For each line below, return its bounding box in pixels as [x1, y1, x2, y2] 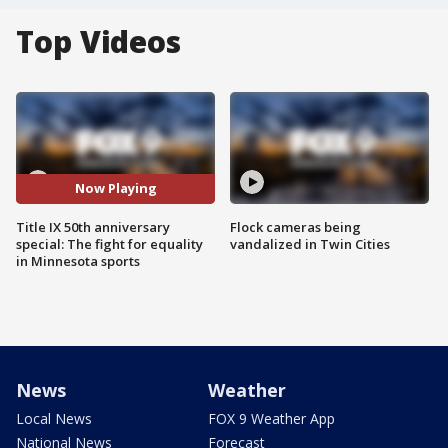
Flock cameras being [230, 217, 361, 236]
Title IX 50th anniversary [16, 217, 170, 236]
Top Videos [16, 21, 181, 62]
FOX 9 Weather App [208, 409, 335, 428]
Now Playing [74, 179, 157, 198]
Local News [16, 409, 92, 428]
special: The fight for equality [16, 234, 203, 253]
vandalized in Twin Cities [230, 234, 390, 253]
